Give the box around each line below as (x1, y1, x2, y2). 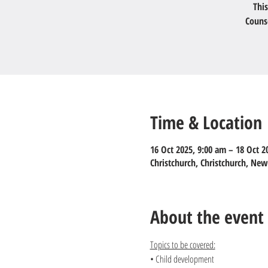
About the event (150, 205, 264, 229)
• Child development (150, 252, 214, 266)
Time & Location (150, 110, 262, 135)
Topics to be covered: (150, 238, 215, 251)
